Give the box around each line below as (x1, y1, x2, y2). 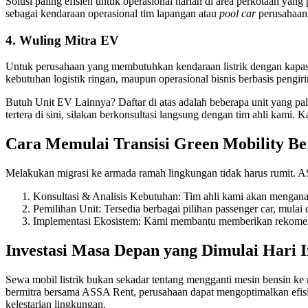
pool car (219, 7, 256, 19)
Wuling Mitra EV (19, 32, 119, 47)
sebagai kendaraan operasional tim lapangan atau (5, 7, 219, 19)
